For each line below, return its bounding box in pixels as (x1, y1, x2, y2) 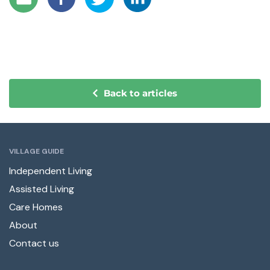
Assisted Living (9, 182, 74, 195)
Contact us (9, 236, 59, 250)
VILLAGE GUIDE (9, 146, 64, 156)
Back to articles (104, 87, 177, 99)
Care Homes (9, 200, 63, 213)
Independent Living (9, 164, 92, 177)
